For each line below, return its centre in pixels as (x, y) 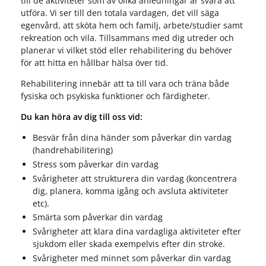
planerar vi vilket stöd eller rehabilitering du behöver (126, 50)
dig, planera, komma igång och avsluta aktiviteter (130, 191)
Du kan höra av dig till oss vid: (81, 117)
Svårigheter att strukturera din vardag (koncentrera (134, 178)
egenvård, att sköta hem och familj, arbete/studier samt (132, 25)
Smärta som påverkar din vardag (97, 217)
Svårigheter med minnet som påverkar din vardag (132, 258)
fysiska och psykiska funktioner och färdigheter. (115, 96)
